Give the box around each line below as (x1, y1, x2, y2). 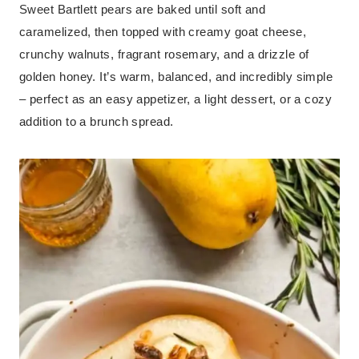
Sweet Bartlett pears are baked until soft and (19, 2, 266, 16)
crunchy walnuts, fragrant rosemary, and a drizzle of (19, 47, 309, 61)
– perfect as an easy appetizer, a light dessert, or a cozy (19, 92, 333, 106)
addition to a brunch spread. (19, 115, 174, 128)
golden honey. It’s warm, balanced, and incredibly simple (19, 70, 333, 83)
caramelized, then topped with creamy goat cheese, (19, 25, 307, 38)
